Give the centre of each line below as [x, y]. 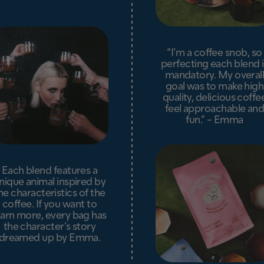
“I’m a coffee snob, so [214, 52]
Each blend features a [49, 170]
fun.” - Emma [214, 119]
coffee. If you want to [49, 203]
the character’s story [49, 226]
